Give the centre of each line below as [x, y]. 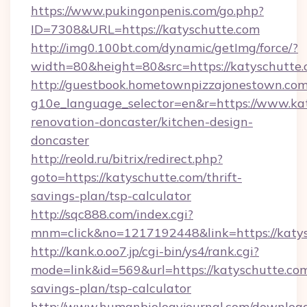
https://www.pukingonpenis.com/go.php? [147, 11]
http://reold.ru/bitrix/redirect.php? [127, 159]
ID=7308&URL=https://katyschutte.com [145, 29]
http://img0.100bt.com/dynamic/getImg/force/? [164, 48]
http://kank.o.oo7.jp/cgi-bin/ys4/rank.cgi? [145, 251]
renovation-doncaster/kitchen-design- [142, 122]
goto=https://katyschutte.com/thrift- [136, 177]
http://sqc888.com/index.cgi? [112, 214]
